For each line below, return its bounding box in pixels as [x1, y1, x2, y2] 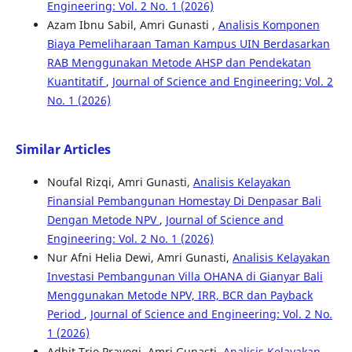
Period [46, 306, 84, 322]
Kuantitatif [46, 74, 106, 90]
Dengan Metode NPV [46, 212, 159, 228]
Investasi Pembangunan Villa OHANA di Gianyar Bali [46, 269, 323, 284]
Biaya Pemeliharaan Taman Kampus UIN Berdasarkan [46, 36, 330, 52]
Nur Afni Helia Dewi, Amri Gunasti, [46, 250, 233, 266]
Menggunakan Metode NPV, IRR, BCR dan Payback [46, 288, 313, 303]
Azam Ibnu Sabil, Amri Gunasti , [46, 17, 218, 33]
